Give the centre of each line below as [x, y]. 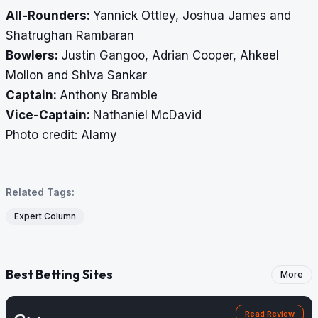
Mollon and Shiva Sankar [76, 76]
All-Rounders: [49, 16]
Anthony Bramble [109, 95]
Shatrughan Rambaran [70, 36]
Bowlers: [33, 56]
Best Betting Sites [59, 275]
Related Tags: [40, 192]
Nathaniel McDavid [147, 115]
